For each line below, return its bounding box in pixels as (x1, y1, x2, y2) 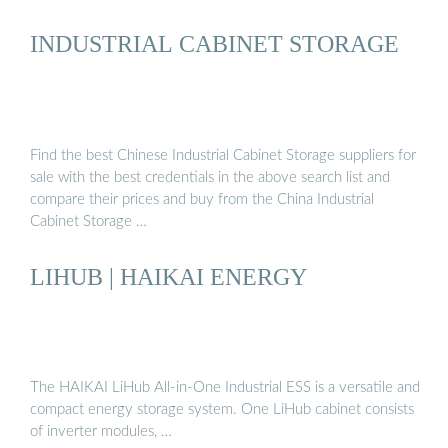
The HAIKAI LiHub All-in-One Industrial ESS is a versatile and (30, 380, 420, 396)
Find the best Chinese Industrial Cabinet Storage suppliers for (30, 147, 416, 163)
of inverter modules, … (30, 424, 172, 440)
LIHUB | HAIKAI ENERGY (30, 262, 307, 290)
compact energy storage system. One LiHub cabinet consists (30, 402, 414, 418)
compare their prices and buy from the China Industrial (30, 191, 374, 207)
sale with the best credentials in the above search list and (30, 169, 390, 185)
